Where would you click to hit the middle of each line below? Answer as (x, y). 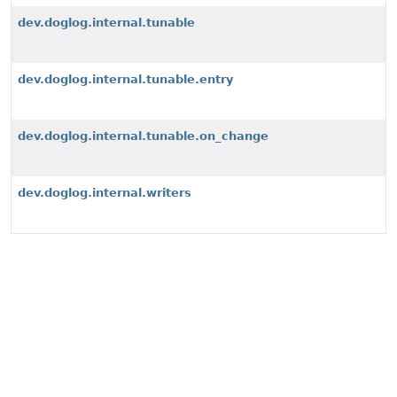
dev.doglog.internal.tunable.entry (125, 79)
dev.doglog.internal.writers (105, 193)
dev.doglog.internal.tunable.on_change (143, 136)
